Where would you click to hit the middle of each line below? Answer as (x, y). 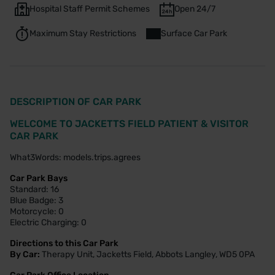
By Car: (26, 254)
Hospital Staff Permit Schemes (90, 9)
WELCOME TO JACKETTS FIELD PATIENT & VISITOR (129, 123)
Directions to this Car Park (64, 243)
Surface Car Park (194, 33)
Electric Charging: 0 (48, 222)
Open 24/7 (195, 9)
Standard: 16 (34, 189)
